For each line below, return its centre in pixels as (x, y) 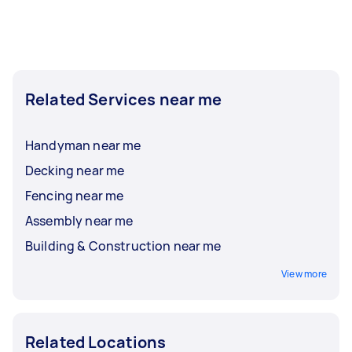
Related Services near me (124, 99)
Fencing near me (75, 196)
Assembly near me (79, 221)
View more (304, 274)
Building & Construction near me (123, 246)
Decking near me (75, 170)
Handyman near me (83, 145)
